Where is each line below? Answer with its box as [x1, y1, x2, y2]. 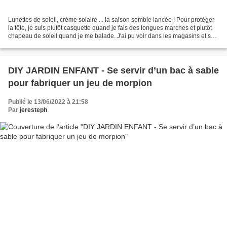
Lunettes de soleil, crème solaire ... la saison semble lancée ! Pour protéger [8, 16, 214, 23]
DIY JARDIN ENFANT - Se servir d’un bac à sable [8, 65, 219, 75]
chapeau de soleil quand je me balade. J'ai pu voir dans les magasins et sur [8, 32, 216, 40]
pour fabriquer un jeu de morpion [8, 78, 152, 88]
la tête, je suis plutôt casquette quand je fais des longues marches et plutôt [8, 24, 212, 31]
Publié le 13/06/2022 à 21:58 [8, 98, 88, 105]
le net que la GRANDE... [8, 40, 74, 48]
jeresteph [20, 106, 47, 113]
